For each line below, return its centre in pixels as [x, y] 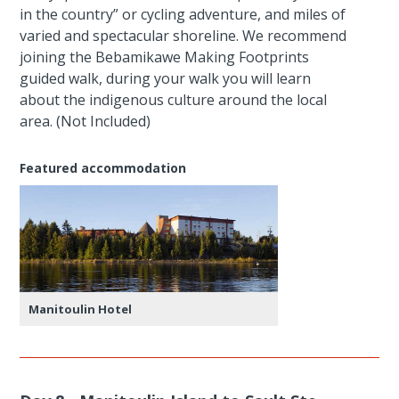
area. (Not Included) [85, 121]
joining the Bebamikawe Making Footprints [165, 57]
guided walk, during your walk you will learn [166, 78]
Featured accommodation [103, 167]
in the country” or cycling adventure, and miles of [183, 14]
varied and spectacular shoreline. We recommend [183, 35]
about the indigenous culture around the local [174, 99]
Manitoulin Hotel [81, 309]
